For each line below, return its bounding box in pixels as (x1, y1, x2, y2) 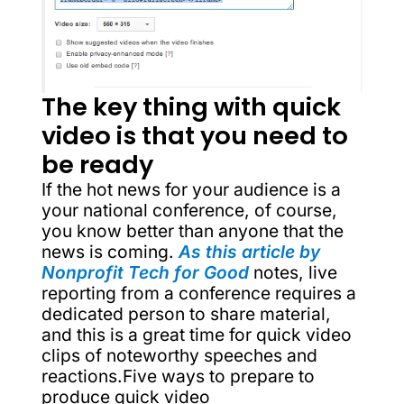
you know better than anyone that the (41, 219, 344, 242)
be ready (41, 146, 153, 182)
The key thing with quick (41, 88, 341, 124)
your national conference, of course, (41, 198, 337, 221)
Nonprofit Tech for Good (41, 261, 249, 283)
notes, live (248, 261, 337, 283)
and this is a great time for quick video (41, 323, 352, 345)
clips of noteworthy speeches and (41, 344, 317, 366)
